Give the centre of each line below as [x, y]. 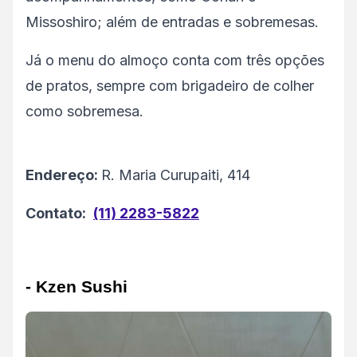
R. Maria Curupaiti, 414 [176, 175]
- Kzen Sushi [76, 287]
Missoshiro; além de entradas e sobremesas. [172, 22]
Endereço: [63, 175]
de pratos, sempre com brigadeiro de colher [170, 86]
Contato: [56, 213]
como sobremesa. [86, 111]
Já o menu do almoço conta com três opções [175, 60]
